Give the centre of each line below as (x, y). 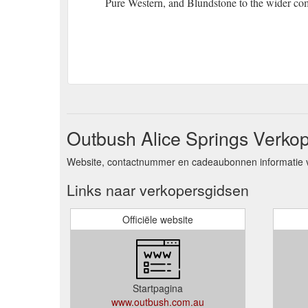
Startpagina (158, 288)
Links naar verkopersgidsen (158, 189)
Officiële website (158, 219)
